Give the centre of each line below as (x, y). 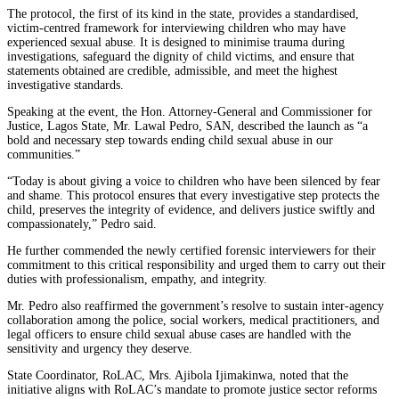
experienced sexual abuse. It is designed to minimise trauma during (176, 43)
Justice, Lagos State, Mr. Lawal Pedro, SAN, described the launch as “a (187, 126)
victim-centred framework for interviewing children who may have (176, 28)
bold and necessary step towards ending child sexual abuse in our (170, 141)
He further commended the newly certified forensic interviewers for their (191, 251)
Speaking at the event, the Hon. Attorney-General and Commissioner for (190, 112)
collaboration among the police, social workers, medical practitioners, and (193, 321)
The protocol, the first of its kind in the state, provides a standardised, (183, 14)
